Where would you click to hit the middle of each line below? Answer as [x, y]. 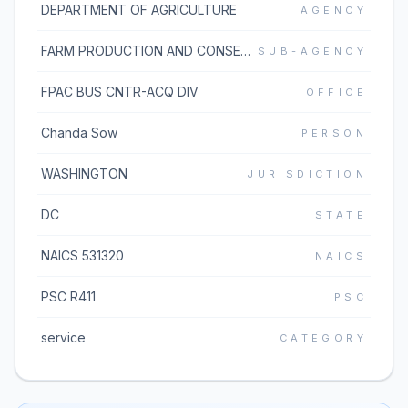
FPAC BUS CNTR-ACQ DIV [120, 92]
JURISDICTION [307, 174]
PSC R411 [68, 296]
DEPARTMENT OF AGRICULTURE [139, 10]
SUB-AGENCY [312, 51]
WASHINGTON [84, 173]
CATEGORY [323, 338]
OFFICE [336, 92]
